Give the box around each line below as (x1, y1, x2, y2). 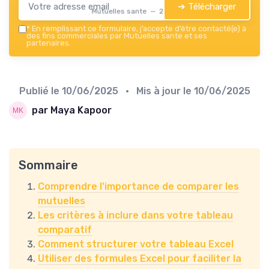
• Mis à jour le (120, 85, 194, 97)
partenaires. (26, 38, 71, 47)
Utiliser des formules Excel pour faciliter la (38, 252, 241, 264)
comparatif (38, 223, 92, 235)
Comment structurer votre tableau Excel (38, 238, 234, 250)
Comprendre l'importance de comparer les (38, 180, 239, 192)
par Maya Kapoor (32, 104, 112, 116)
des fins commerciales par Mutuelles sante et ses (26, 31, 207, 40)
